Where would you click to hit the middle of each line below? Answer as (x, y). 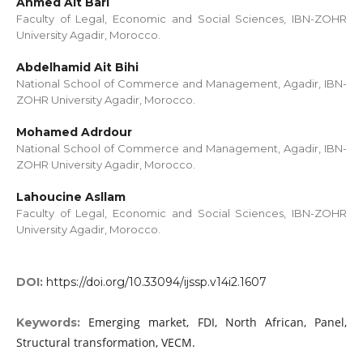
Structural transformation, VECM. (105, 343)
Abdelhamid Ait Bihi (77, 68)
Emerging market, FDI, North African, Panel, (218, 322)
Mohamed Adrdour (74, 132)
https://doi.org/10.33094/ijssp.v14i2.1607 (156, 282)
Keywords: (52, 323)
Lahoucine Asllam (70, 197)
